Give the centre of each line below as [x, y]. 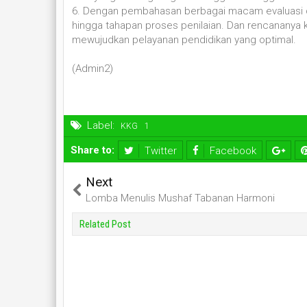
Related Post [105, 224]
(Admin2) [93, 69]
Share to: [93, 150]
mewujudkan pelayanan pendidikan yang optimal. [184, 40]
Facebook [233, 151]
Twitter [161, 151]
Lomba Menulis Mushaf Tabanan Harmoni [180, 198]
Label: [101, 126]
